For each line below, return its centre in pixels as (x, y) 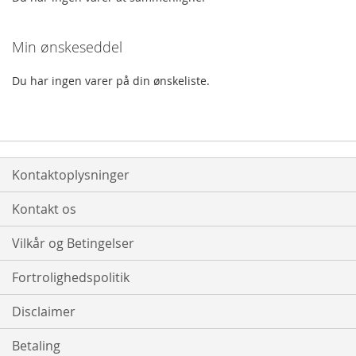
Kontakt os (44, 209)
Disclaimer (44, 312)
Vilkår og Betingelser (73, 244)
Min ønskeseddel (67, 47)
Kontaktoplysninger (71, 175)
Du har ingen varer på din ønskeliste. (111, 81)
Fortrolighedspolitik (71, 278)
